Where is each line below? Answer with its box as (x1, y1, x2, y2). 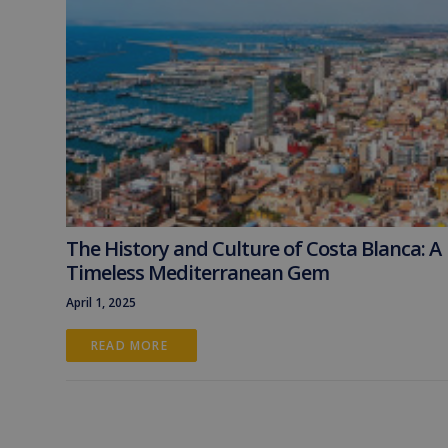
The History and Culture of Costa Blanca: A (66, 235, 441, 262)
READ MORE (91, 337, 172, 354)
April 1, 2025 (66, 294, 136, 311)
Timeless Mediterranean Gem (66, 259, 329, 286)
